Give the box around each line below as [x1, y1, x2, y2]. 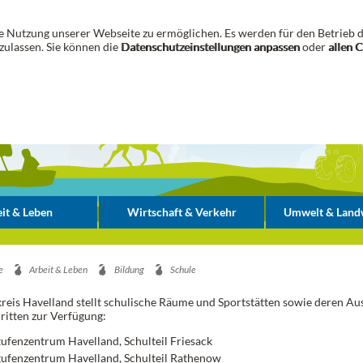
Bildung [113, 263, 144, 275]
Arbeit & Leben [29, 263, 88, 275]
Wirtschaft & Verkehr [126, 205, 237, 219]
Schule [169, 263, 196, 275]
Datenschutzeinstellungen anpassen [121, 40, 300, 53]
